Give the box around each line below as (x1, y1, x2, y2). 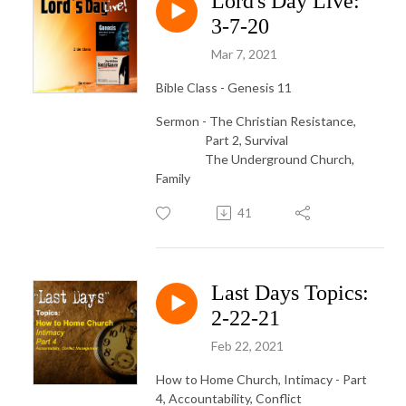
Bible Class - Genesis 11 (156, 79, 292, 95)
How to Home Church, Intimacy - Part (156, 371, 367, 387)
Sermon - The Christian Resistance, (156, 112, 356, 129)
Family (156, 169, 190, 186)
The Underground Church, (156, 150, 354, 167)
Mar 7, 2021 (211, 45, 277, 62)
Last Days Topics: (211, 280, 369, 304)
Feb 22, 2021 (211, 337, 284, 353)
